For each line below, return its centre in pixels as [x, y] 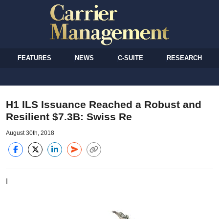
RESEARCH [184, 58]
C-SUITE [130, 58]
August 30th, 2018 [30, 133]
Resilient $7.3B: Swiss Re [69, 116]
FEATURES [35, 58]
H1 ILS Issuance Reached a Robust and [104, 104]
